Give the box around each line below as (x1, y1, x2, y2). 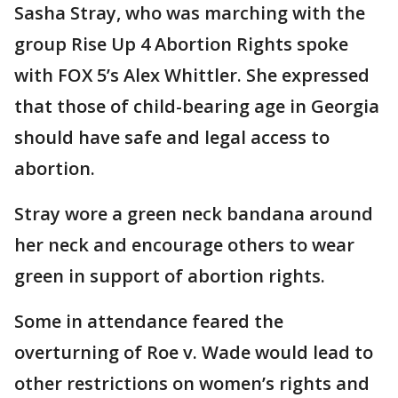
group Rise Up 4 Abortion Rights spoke (14, 32, 348, 56)
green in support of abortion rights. (14, 264, 325, 288)
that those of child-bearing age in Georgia (14, 94, 379, 118)
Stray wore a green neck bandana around (14, 202, 373, 226)
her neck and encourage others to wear (14, 233, 354, 257)
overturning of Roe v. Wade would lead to (14, 340, 373, 364)
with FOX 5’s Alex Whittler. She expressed (14, 63, 370, 87)
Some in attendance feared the (14, 309, 283, 333)
